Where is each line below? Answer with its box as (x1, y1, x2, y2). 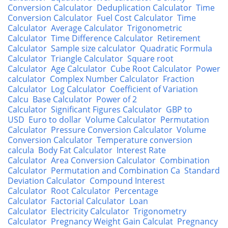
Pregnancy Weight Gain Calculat (51, 216, 173, 227)
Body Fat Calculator (38, 145, 112, 156)
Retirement (157, 33, 201, 44)
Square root (127, 53, 174, 64)
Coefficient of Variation (110, 83, 198, 95)
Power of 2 (96, 94, 137, 105)
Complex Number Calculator (50, 73, 159, 84)
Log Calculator (51, 83, 106, 95)
